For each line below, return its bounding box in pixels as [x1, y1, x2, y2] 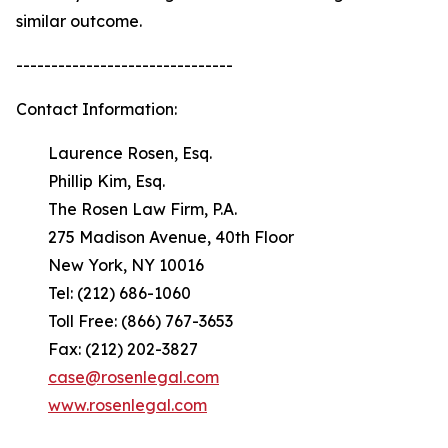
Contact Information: [16, 99, 177, 119]
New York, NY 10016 [16, 255, 204, 275]
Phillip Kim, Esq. [16, 171, 165, 191]
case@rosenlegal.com [48, 367, 219, 387]
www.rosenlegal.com [48, 395, 207, 415]
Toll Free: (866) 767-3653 [16, 311, 233, 331]
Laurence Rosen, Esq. [16, 143, 212, 163]
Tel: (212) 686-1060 [16, 283, 191, 303]
